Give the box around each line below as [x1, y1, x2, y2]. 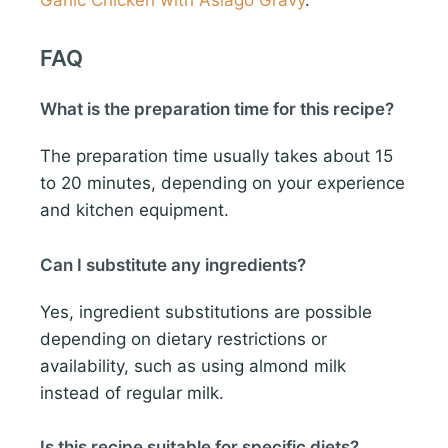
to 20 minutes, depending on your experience [40, 173, 405, 194]
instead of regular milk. [40, 382, 224, 403]
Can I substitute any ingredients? [40, 254, 306, 275]
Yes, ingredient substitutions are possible [40, 301, 372, 322]
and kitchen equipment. [40, 200, 229, 221]
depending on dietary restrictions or [40, 328, 327, 349]
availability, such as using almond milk [40, 355, 346, 376]
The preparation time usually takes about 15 [40, 146, 393, 167]
